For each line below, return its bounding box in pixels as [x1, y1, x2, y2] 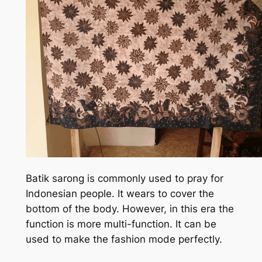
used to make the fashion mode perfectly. [25, 233, 222, 246]
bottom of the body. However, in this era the [25, 203, 234, 215]
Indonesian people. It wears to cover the [25, 188, 214, 200]
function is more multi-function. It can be [25, 218, 216, 230]
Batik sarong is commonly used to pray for [25, 173, 223, 185]
